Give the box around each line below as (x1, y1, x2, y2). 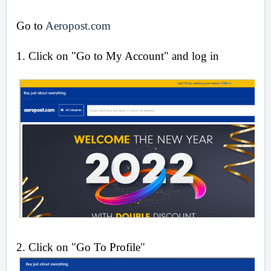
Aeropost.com (45, 19, 111, 33)
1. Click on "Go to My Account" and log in (16, 50, 219, 63)
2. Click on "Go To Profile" (16, 241, 145, 254)
